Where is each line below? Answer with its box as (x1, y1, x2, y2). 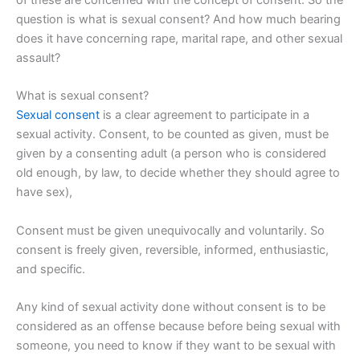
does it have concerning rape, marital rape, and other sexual (16, 31, 342, 46)
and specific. (16, 261, 85, 276)
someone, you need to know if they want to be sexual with (16, 337, 336, 353)
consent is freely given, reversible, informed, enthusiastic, (16, 242, 329, 257)
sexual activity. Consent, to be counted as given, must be (16, 127, 329, 142)
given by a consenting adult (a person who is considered (16, 146, 326, 162)
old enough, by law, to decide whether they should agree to (16, 166, 340, 181)
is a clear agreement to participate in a (103, 108, 309, 123)
